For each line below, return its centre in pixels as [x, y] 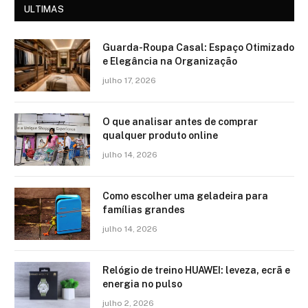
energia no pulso [142, 284]
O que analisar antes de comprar [180, 121]
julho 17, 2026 [129, 80]
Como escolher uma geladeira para [185, 196]
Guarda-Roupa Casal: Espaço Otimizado [198, 47]
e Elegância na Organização [170, 61]
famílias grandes [144, 209]
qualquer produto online [160, 135]
